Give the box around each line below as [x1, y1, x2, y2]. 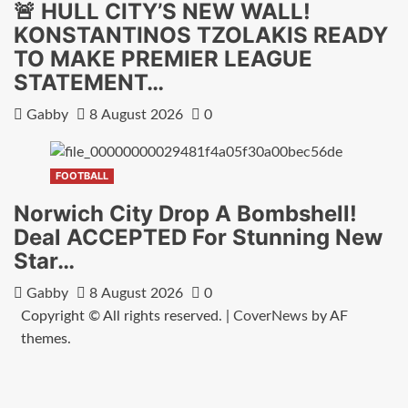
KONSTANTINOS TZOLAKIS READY [14, 21, 388, 48]
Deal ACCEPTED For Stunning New [14, 224, 382, 251]
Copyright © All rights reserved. [20, 309, 226, 324]
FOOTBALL [56, 169, 108, 183]
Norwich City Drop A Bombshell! [14, 200, 357, 228]
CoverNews [232, 309, 308, 324]
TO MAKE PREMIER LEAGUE [14, 45, 312, 72]
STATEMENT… [14, 68, 164, 96]
